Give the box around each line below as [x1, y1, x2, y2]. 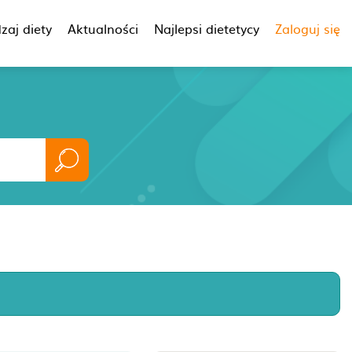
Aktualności [68, 19, 138, 38]
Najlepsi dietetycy [154, 19, 259, 38]
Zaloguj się [275, 19, 340, 38]
